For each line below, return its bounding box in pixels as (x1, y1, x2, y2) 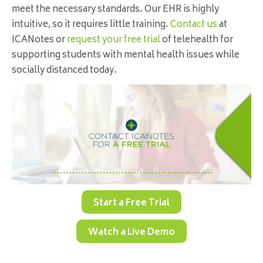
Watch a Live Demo (88, 225, 175, 241)
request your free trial (67, 32, 160, 49)
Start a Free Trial (93, 195, 170, 212)
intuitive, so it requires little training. (12, 17, 170, 33)
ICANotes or (12, 32, 67, 49)
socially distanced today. (12, 63, 117, 79)
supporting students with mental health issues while (12, 48, 240, 64)
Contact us (170, 17, 217, 33)
